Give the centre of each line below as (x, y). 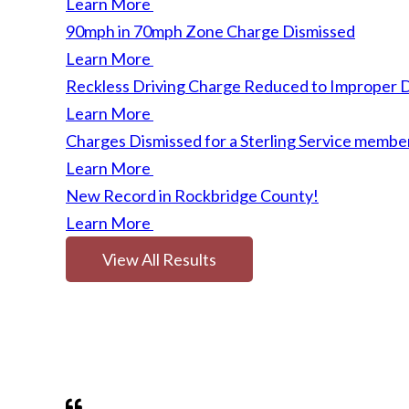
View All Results (159, 259)
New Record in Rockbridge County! (192, 195)
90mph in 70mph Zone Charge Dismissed (210, 31)
